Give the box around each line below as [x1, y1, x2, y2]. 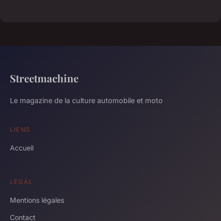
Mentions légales [10, 195, 64, 204]
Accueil [10, 143, 34, 152]
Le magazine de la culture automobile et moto [10, 96, 163, 105]
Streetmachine [10, 71, 78, 85]
